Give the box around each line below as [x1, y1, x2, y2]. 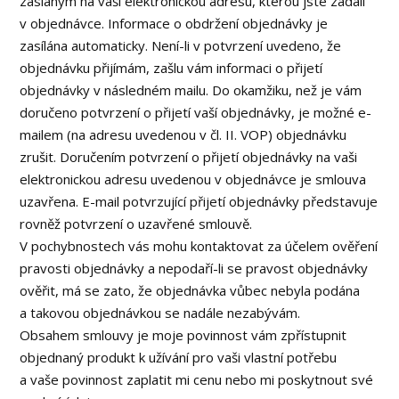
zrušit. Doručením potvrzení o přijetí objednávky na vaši [20, 148, 358, 166]
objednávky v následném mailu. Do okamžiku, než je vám [20, 81, 362, 99]
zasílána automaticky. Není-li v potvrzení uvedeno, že [20, 37, 342, 54]
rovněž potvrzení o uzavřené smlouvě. [20, 215, 253, 232]
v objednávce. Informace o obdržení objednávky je [20, 14, 329, 32]
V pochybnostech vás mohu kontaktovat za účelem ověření [20, 237, 379, 255]
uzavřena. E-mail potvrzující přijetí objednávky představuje [20, 192, 379, 210]
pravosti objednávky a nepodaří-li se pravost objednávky [20, 259, 369, 277]
